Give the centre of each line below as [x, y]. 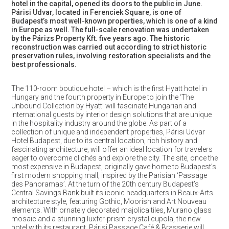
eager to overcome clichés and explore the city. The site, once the [114, 158]
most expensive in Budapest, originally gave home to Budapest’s [113, 167]
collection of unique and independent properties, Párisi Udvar [108, 132]
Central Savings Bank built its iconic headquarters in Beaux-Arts [112, 193]
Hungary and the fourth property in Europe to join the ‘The [102, 97]
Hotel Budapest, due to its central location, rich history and [104, 141]
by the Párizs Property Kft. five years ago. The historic [100, 38]
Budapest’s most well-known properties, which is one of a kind [114, 21]
